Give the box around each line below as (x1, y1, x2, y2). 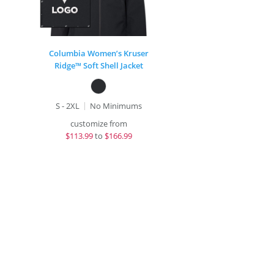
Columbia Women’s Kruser (48, 48, 149, 59)
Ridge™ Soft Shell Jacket (54, 60, 143, 71)
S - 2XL (55, 100, 80, 111)
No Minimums (89, 100, 142, 111)
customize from (70, 118, 127, 129)
